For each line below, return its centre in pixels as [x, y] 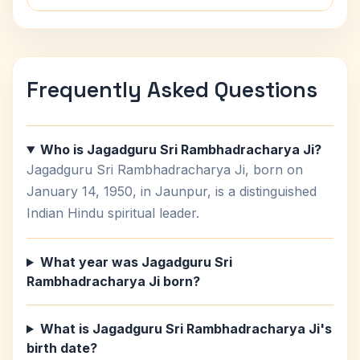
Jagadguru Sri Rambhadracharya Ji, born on [165, 170]
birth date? [62, 348]
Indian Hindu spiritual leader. [113, 213]
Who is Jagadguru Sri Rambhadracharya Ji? [180, 149]
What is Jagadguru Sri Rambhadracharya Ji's [186, 329]
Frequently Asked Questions [172, 90]
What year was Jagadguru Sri [136, 262]
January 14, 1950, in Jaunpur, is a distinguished [172, 191]
